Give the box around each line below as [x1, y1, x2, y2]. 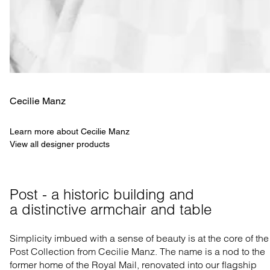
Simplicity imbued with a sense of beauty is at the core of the [10, 232, 269, 245]
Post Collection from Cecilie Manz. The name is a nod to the [10, 245, 265, 258]
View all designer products [10, 139, 110, 149]
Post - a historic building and [10, 186, 198, 204]
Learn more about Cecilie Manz [10, 127, 130, 137]
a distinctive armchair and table [10, 201, 212, 219]
